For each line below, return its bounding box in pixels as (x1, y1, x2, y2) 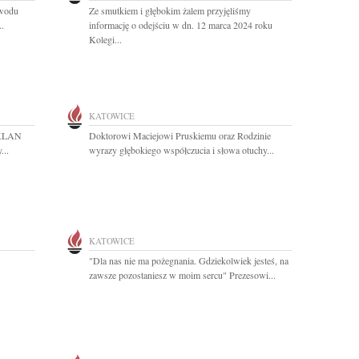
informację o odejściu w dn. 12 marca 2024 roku (89, 18, 272, 31)
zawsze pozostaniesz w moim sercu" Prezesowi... (89, 268, 276, 281)
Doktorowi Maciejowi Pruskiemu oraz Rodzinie (89, 129, 271, 142)
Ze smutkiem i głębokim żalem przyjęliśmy (89, 4, 251, 17)
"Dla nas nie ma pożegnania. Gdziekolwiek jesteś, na (89, 254, 288, 267)
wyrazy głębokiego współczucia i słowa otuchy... (89, 143, 274, 156)
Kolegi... (89, 33, 122, 46)
